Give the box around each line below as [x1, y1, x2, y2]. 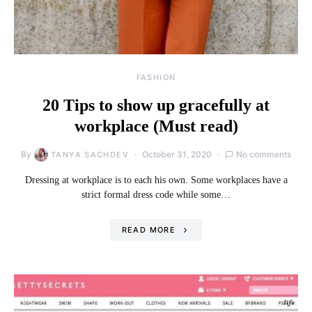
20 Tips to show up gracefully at [42, 95, 270, 114]
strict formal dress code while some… [81, 189, 231, 200]
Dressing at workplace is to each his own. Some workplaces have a [24, 174, 288, 185]
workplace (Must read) [74, 116, 238, 135]
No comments [235, 148, 291, 159]
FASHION [136, 72, 176, 82]
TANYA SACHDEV [51, 149, 129, 159]
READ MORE [121, 224, 175, 235]
